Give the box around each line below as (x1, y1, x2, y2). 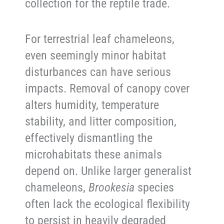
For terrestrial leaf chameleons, (25, 31, 175, 46)
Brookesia (88, 180, 135, 194)
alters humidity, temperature (25, 97, 159, 112)
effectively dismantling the (25, 130, 153, 145)
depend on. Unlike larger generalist (25, 163, 192, 178)
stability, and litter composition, (25, 114, 177, 128)
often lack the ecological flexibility (25, 196, 190, 211)
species (134, 180, 174, 194)
